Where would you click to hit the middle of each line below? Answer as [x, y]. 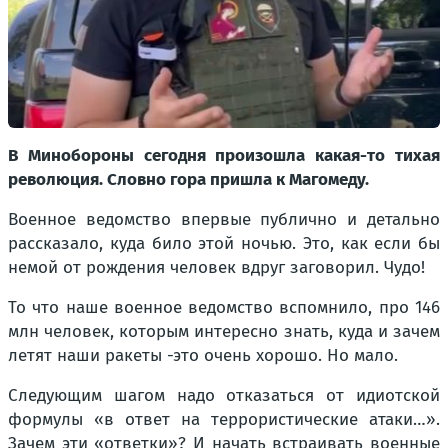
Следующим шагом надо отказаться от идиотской [224, 395]
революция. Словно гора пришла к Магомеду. [188, 179]
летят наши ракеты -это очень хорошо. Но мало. [203, 355]
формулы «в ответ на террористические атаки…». [224, 419]
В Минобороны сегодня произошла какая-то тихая [224, 155]
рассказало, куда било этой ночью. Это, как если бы [224, 243]
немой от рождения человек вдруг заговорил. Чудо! [216, 267]
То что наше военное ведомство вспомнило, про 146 [224, 307]
